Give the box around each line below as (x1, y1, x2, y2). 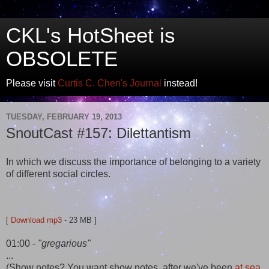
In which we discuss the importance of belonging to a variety (6, 156, 261, 167)
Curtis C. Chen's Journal (58, 78, 162, 88)
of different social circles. (6, 168, 110, 179)
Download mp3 (11, 215, 62, 225)
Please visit (6, 78, 58, 88)
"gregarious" (38, 238, 91, 249)
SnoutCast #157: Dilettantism (6, 125, 191, 141)
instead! (162, 78, 198, 88)
